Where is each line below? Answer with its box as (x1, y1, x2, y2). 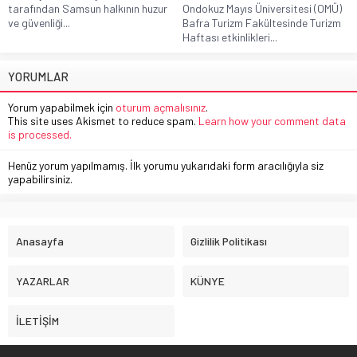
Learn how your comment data (198, 114, 346, 128)
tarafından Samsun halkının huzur (8, 2, 167, 16)
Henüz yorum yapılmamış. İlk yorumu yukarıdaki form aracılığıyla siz (8, 159, 324, 173)
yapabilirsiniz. (8, 172, 73, 186)
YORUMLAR (8, 69, 69, 84)
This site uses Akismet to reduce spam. (8, 114, 198, 128)
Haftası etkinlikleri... (182, 30, 277, 45)
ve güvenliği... (8, 16, 70, 30)
